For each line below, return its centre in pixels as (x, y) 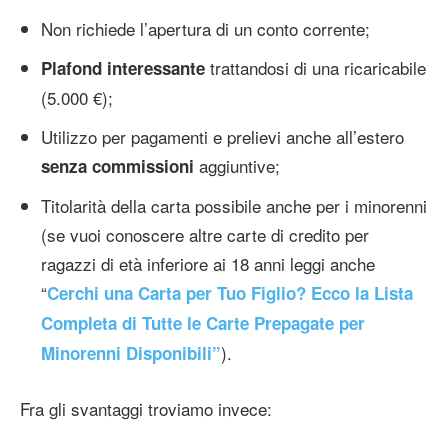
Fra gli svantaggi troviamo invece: (146, 409)
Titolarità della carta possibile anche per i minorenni (234, 206)
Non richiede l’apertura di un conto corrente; (205, 29)
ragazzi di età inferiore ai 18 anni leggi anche (208, 264)
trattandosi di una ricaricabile (315, 68)
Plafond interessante (123, 68)
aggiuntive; (237, 166)
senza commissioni (117, 166)
